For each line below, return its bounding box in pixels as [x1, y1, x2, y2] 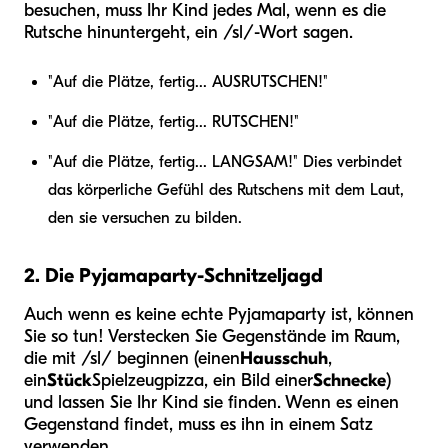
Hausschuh [240, 348, 328, 370]
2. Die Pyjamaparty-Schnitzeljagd [24, 264, 323, 288]
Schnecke [313, 370, 386, 392]
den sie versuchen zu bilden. [48, 209, 242, 228]
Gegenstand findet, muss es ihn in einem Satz [24, 414, 373, 436]
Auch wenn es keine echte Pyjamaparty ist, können [24, 304, 414, 326]
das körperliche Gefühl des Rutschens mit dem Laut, [48, 181, 404, 200]
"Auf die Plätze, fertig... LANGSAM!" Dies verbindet [48, 153, 402, 172]
